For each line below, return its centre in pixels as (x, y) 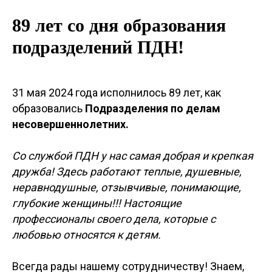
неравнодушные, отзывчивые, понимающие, (127, 187)
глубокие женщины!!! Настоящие (97, 203)
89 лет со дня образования (119, 25)
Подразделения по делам (153, 108)
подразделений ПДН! (98, 47)
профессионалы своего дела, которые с (114, 219)
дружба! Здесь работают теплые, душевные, (127, 172)
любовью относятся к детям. (87, 235)
